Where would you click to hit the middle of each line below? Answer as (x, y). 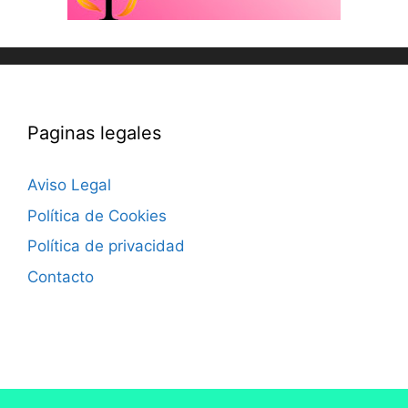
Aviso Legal (69, 185)
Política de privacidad (106, 246)
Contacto (61, 276)
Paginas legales (94, 133)
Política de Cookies (97, 215)
